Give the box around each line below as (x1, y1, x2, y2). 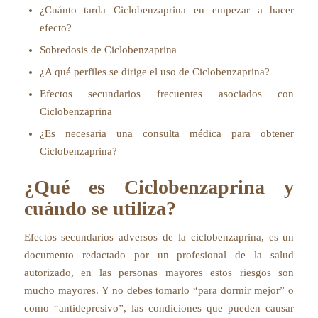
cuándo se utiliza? (23, 197, 176, 219)
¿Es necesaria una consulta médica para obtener (39, 128, 295, 139)
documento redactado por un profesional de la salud (23, 248, 295, 261)
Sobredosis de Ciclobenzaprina (39, 44, 177, 55)
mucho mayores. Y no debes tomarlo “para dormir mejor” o (23, 284, 295, 296)
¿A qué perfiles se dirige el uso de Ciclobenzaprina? (39, 66, 270, 77)
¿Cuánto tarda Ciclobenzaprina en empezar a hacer (39, 4, 295, 16)
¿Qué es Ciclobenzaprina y (23, 176, 295, 198)
